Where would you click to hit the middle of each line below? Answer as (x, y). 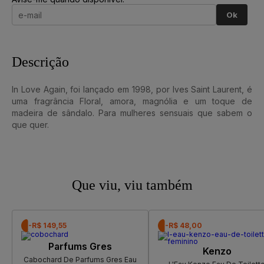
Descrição (40, 62)
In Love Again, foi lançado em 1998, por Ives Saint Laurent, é (132, 90)
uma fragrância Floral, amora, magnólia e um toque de (132, 101)
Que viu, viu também (132, 185)
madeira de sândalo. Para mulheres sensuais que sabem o (132, 113)
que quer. (30, 125)
